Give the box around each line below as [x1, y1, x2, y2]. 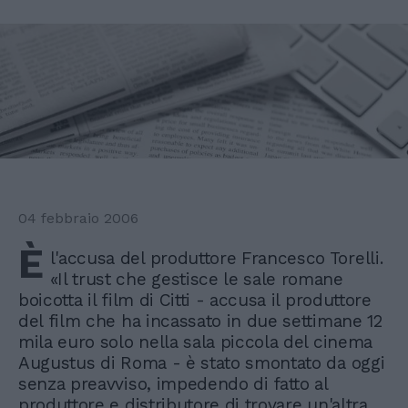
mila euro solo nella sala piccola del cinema [18, 331, 372, 353]
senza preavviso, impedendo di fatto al [18, 373, 328, 395]
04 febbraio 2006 [18, 209, 138, 228]
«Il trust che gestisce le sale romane [49, 269, 343, 291]
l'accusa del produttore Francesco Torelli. [49, 248, 383, 270]
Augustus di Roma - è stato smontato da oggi [18, 352, 385, 374]
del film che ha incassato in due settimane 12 [18, 311, 382, 332]
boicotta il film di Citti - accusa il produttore [18, 290, 372, 311]
